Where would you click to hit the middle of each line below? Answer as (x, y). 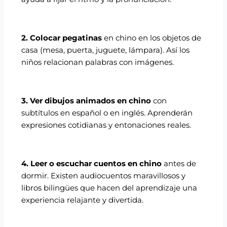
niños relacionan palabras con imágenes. (98, 63)
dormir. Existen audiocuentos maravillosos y (104, 176)
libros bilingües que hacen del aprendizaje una (109, 188)
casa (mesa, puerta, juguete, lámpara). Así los (106, 50)
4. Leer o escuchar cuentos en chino (92, 164)
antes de (179, 164)
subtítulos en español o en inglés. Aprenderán (107, 113)
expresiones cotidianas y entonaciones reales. (106, 125)
